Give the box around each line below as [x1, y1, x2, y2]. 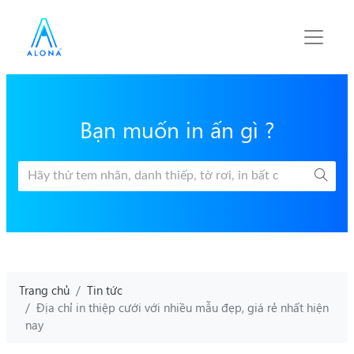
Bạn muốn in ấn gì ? [79, 113, 275, 144]
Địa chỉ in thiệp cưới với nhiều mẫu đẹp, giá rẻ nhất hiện [36, 299, 329, 315]
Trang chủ [19, 282, 70, 298]
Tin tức [87, 282, 122, 298]
